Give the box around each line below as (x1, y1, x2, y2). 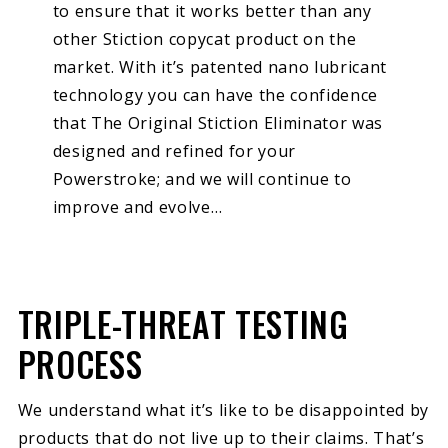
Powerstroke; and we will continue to (52, 167, 352, 190)
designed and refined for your (52, 139, 296, 162)
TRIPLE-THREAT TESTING (17, 299, 349, 350)
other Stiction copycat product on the (52, 27, 357, 50)
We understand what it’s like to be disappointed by (17, 398, 430, 421)
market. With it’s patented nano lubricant (52, 55, 388, 78)
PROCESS (17, 339, 143, 390)
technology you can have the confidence (52, 83, 379, 106)
